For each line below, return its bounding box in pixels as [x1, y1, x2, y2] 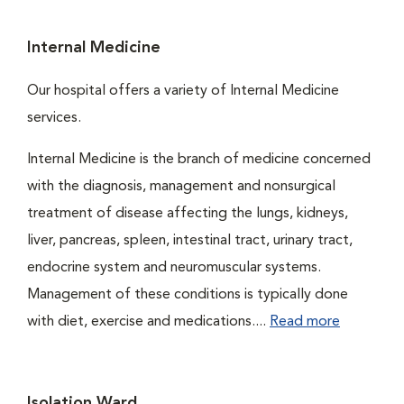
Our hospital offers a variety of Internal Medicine [27, 84, 339, 98]
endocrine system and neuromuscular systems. [27, 261, 321, 275]
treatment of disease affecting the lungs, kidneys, [27, 207, 348, 221]
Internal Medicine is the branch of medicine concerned [27, 152, 371, 167]
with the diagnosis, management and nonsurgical [27, 179, 335, 194]
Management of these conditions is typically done [27, 288, 348, 302]
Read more [270, 315, 340, 329]
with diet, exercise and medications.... [27, 315, 270, 329]
